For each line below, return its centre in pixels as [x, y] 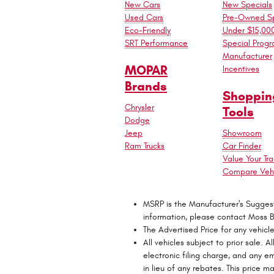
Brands [146, 86]
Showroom [242, 133]
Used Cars [144, 17]
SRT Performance [156, 43]
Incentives [241, 69]
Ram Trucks [145, 146]
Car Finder [242, 146]
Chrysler [139, 107]
